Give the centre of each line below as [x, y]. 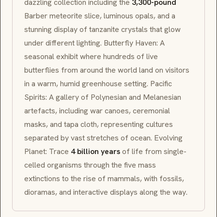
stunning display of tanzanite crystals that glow [102, 30]
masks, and [44, 124]
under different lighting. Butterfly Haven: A [94, 43]
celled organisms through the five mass [90, 165]
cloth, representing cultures [126, 124]
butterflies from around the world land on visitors [107, 70]
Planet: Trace [47, 152]
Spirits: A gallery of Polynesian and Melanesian [103, 97]
